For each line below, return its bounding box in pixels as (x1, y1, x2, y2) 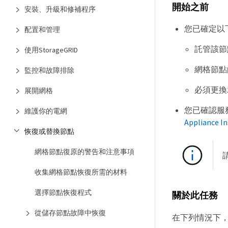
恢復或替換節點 (24, 127, 74, 136)
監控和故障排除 (24, 66, 74, 75)
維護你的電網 (24, 106, 67, 116)
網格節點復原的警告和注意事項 (35, 147, 134, 156)
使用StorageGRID (24, 45, 78, 54)
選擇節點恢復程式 (35, 188, 92, 197)
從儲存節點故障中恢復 (35, 208, 106, 217)
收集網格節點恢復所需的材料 (35, 167, 127, 177)
